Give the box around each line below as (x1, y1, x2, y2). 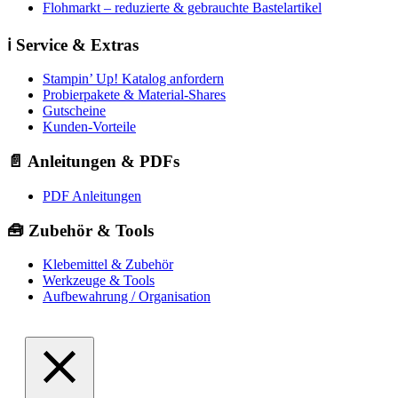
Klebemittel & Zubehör (43, 257, 173, 273)
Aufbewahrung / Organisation (43, 289, 211, 305)
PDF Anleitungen (43, 187, 141, 203)
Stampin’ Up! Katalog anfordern (43, 71, 224, 87)
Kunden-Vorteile (43, 119, 136, 135)
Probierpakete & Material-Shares (43, 87, 226, 103)
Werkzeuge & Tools (43, 273, 155, 289)
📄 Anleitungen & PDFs (7, 152, 179, 171)
